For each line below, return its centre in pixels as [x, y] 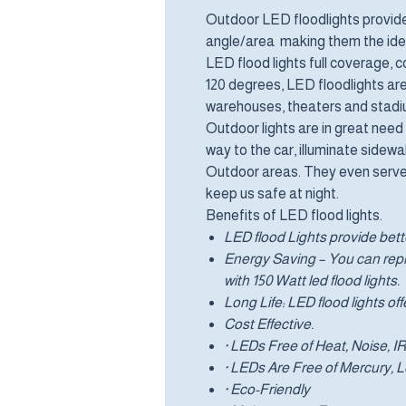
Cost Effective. [269, 324]
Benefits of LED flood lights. [294, 216]
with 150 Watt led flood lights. [312, 281]
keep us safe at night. [272, 194]
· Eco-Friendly [267, 390]
